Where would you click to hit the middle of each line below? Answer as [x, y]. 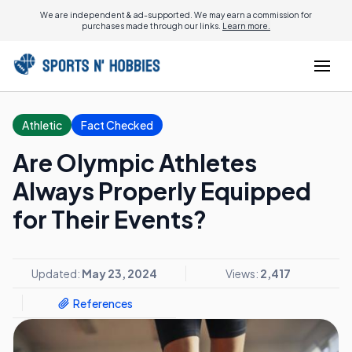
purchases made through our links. [152, 26]
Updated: [57, 273]
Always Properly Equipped [162, 191]
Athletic [42, 125]
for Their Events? [110, 219]
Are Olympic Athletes [135, 163]
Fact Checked [117, 125]
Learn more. [246, 26]
